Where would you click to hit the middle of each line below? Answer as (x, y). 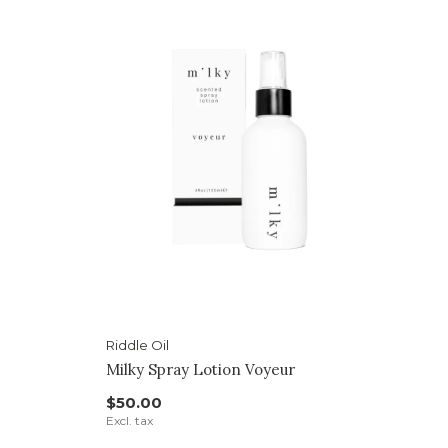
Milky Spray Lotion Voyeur (200, 370)
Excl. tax (129, 421)
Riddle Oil (137, 345)
